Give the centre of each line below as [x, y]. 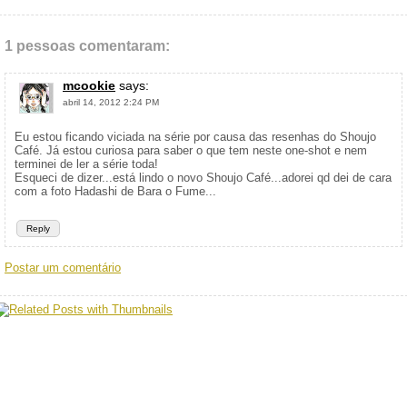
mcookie [89, 85]
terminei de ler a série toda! [86, 164]
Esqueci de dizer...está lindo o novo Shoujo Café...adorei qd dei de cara [203, 178]
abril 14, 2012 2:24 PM [111, 102]
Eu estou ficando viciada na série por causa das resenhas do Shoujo [195, 137]
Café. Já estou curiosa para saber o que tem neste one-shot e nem [191, 150]
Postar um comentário [63, 268]
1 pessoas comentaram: [87, 46]
